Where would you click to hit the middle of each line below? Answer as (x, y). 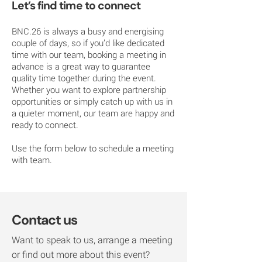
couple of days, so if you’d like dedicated (88, 43)
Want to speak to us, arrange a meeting (92, 239)
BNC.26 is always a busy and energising (88, 31)
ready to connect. (45, 125)
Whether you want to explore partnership (89, 89)
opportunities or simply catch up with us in (92, 101)
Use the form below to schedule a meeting (93, 148)
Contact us (44, 220)
